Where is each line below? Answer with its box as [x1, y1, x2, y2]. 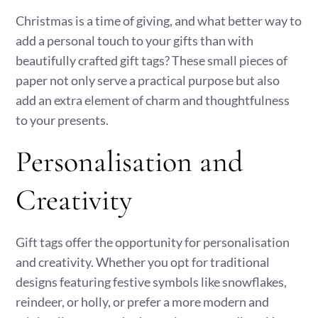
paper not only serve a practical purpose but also [16, 72, 280, 88]
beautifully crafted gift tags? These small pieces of [16, 53, 288, 68]
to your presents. [16, 112, 109, 128]
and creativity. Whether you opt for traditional [16, 254, 270, 270]
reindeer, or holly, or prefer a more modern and [16, 294, 270, 309]
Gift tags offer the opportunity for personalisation [16, 234, 290, 250]
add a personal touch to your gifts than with [16, 33, 254, 48]
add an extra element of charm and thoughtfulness [16, 92, 290, 108]
